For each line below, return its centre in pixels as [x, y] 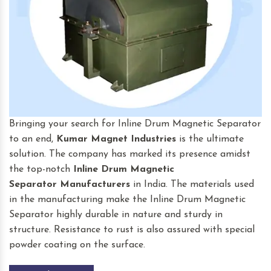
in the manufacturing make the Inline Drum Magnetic [127, 200]
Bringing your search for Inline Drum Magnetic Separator [135, 124]
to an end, [33, 139]
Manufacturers [95, 185]
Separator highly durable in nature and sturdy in [116, 215]
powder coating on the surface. [77, 245]
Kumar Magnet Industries [116, 139]
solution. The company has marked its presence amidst [130, 155]
